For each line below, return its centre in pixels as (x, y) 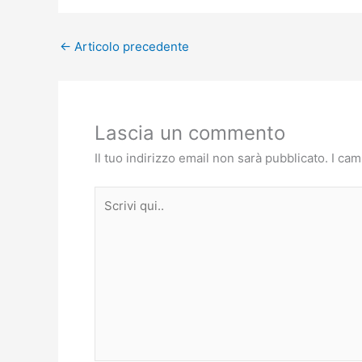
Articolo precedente (130, 47)
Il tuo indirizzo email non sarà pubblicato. (211, 158)
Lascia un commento (190, 133)
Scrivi (110, 195)
